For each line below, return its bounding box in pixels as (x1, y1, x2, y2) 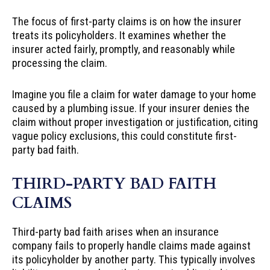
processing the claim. (12, 56, 107, 69)
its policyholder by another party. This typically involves (12, 253, 256, 266)
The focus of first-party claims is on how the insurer (12, 14, 242, 28)
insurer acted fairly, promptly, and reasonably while (12, 42, 235, 55)
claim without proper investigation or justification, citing (12, 115, 258, 128)
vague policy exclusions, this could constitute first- (12, 129, 237, 142)
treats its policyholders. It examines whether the (12, 28, 226, 42)
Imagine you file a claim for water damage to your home (12, 87, 256, 101)
